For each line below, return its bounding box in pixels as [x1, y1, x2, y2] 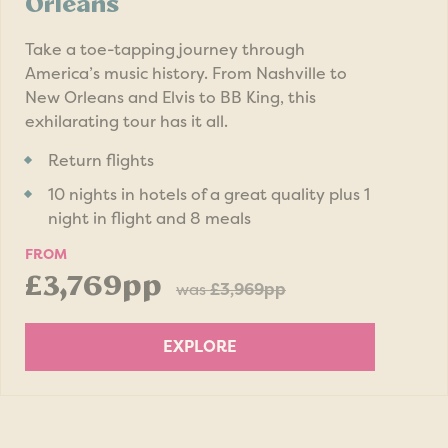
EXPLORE [163, 336, 237, 358]
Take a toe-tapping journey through [25, 39, 305, 61]
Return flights [48, 150, 154, 172]
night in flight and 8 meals [48, 208, 251, 230]
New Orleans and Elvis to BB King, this [25, 87, 316, 109]
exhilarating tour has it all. [25, 111, 228, 133]
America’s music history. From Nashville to [25, 63, 347, 85]
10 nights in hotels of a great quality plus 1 [48, 184, 370, 206]
